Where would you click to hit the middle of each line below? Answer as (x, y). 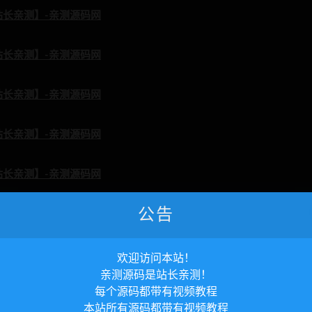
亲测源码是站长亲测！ (156, 275)
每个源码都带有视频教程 (156, 292)
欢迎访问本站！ (156, 259)
